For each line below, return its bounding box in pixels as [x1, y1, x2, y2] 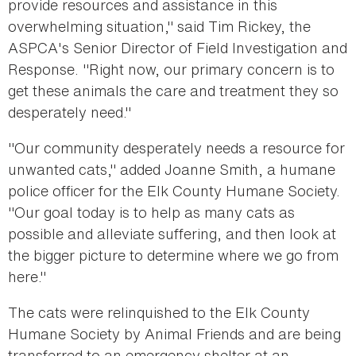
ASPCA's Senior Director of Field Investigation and [8, 37, 347, 59]
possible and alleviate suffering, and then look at [8, 223, 336, 245]
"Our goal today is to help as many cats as [8, 202, 295, 223]
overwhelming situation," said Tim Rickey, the [8, 16, 311, 37]
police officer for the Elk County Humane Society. [8, 180, 340, 202]
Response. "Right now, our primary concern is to [8, 59, 335, 80]
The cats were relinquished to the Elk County [8, 302, 310, 323]
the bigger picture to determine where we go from [8, 245, 339, 266]
